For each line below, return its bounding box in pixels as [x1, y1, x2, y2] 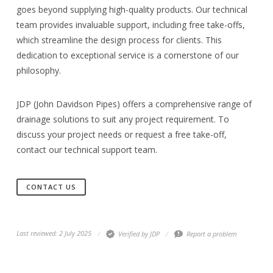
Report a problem [185, 229, 238, 238]
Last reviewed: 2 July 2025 [16, 228, 92, 238]
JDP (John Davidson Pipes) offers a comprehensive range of [16, 97, 252, 110]
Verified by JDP [116, 229, 160, 238]
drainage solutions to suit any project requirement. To [16, 113, 230, 125]
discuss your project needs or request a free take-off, [16, 128, 227, 140]
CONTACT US [26, 182, 77, 191]
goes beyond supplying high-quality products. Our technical [16, 3, 248, 15]
